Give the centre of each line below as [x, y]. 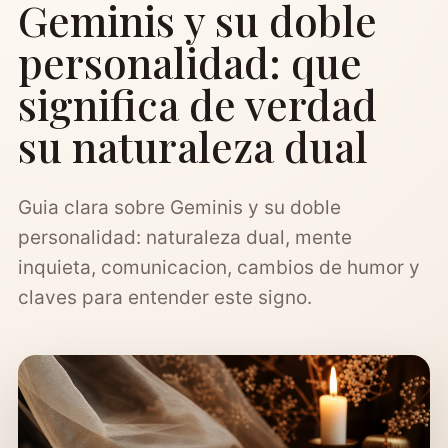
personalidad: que [190, 62]
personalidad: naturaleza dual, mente [185, 237]
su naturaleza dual [193, 146]
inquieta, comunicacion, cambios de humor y [219, 267]
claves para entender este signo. [165, 297]
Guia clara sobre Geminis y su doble [179, 207]
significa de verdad [197, 104]
